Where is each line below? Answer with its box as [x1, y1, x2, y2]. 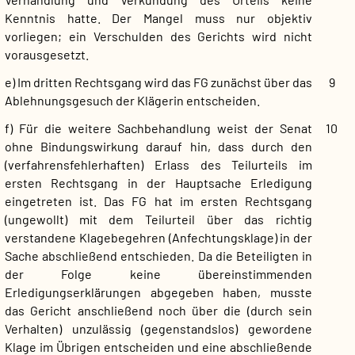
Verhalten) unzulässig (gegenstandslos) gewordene [5, 321, 312, 337]
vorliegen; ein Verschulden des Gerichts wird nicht [5, 29, 312, 44]
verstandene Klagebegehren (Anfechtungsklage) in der [5, 230, 312, 246]
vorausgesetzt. [5, 47, 89, 63]
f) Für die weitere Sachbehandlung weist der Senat [5, 120, 312, 136]
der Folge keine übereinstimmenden [5, 266, 312, 282]
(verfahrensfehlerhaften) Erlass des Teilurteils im [5, 157, 312, 173]
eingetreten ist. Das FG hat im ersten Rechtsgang [5, 193, 312, 209]
